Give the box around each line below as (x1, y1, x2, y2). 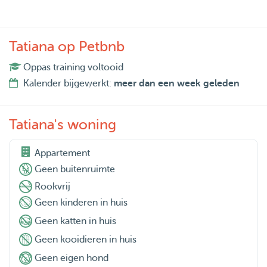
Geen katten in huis (35, 216, 116, 227)
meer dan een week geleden (114, 78, 240, 89)
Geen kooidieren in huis (35, 234, 136, 246)
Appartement (35, 148, 90, 159)
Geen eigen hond (35, 253, 108, 264)
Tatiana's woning (9, 117, 116, 133)
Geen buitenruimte (35, 164, 115, 175)
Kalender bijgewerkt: (23, 78, 114, 89)
